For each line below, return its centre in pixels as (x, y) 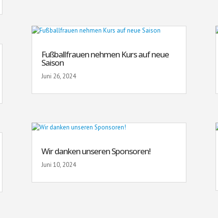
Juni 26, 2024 (58, 76)
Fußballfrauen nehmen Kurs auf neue (105, 54)
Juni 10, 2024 (58, 164)
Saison (52, 62)
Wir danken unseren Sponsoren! (96, 151)
